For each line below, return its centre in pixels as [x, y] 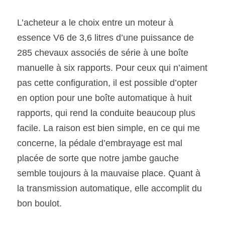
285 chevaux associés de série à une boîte [103, 53]
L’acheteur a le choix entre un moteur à [95, 23]
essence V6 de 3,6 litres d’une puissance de [105, 38]
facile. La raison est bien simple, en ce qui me [108, 128]
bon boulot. [41, 203]
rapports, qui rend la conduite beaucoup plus [106, 113]
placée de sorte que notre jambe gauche [98, 158]
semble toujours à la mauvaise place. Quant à [109, 173]
